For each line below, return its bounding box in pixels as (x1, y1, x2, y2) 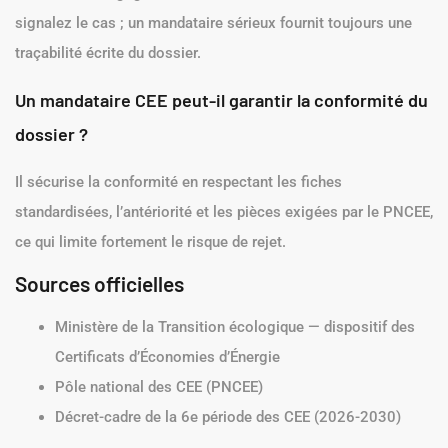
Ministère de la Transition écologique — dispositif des (55, 317, 415, 336)
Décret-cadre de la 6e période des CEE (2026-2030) (55, 407, 401, 426)
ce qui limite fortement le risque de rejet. (15, 232, 286, 251)
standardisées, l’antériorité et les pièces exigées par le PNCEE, (15, 202, 433, 221)
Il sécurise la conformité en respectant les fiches (15, 172, 342, 191)
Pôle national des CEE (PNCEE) (55, 377, 263, 396)
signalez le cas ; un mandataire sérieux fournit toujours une (15, 14, 412, 33)
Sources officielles (15, 270, 184, 296)
